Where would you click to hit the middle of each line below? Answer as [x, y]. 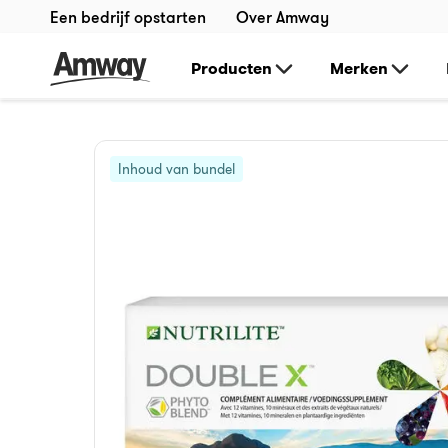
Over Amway [282, 17]
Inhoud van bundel [176, 169]
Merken [359, 68]
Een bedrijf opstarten [128, 17]
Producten [231, 68]
